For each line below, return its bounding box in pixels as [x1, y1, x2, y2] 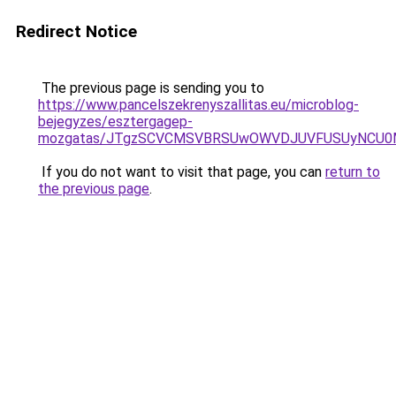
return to [325, 164, 380, 180]
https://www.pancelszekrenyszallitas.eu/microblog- [38, 96, 359, 113]
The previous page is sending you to [38, 80, 264, 96]
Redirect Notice [16, 21, 137, 42]
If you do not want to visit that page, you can [38, 164, 325, 180]
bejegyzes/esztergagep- [38, 113, 193, 130]
